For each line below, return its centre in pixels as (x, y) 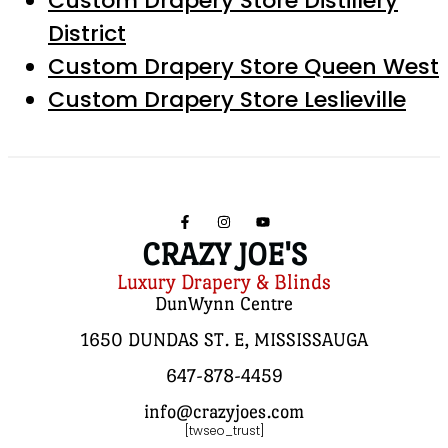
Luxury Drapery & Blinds (224, 281)
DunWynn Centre (224, 303)
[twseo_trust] (224, 430)
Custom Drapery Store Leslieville (227, 99)
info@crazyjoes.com (224, 411)
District (87, 33)
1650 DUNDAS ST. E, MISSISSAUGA (224, 339)
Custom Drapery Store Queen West (243, 66)
